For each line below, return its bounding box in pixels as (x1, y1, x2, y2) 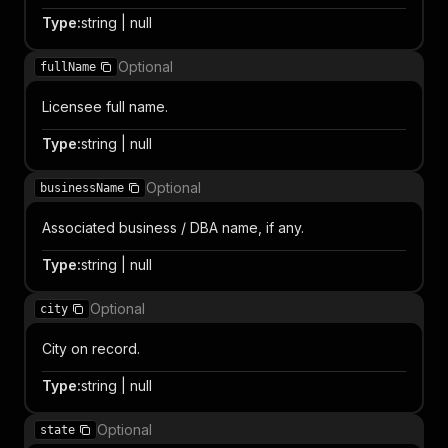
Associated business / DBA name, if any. (42, 219, 304, 236)
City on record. (42, 340, 140, 357)
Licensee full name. (42, 98, 168, 115)
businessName (40, 181, 124, 195)
